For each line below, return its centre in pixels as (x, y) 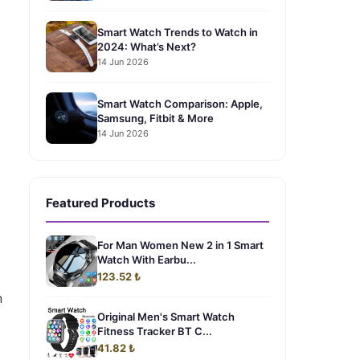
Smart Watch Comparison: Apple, (180, 103)
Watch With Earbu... (147, 260)
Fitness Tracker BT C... (155, 331)
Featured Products (100, 203)
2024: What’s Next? (147, 46)
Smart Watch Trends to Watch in (178, 32)
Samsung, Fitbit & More (155, 118)
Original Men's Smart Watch (166, 317)
